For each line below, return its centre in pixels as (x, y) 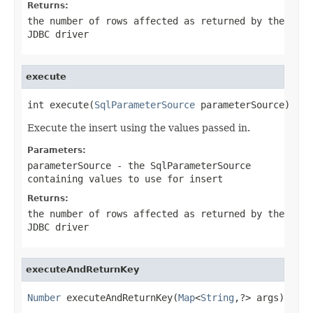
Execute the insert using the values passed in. (139, 128)
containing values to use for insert (125, 179)
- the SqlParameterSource (181, 165)
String (217, 297)
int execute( (61, 104)
